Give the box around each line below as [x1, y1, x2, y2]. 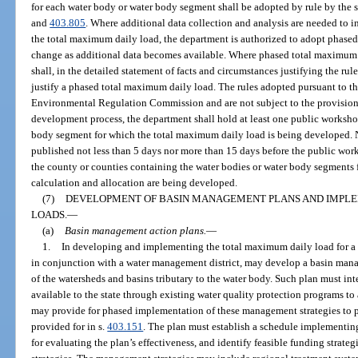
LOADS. [31, 208, 68, 221]
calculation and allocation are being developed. [31, 176, 238, 189]
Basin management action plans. [64, 224, 206, 237]
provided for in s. [31, 320, 108, 332]
